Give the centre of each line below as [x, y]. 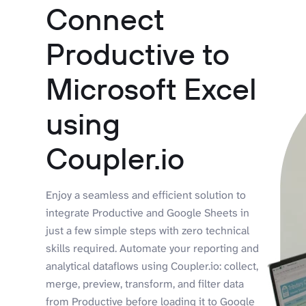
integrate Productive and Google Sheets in [148, 213]
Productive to [138, 54]
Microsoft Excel [152, 89]
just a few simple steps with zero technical [148, 231]
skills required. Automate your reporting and [153, 249]
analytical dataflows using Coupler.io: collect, [152, 266]
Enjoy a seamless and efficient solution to [146, 195]
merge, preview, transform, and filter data [145, 284]
